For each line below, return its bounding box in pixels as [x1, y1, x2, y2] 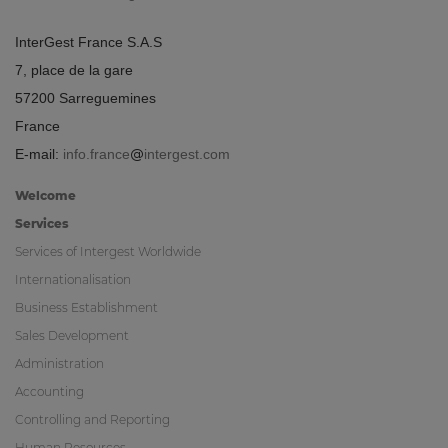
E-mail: [15, 145, 63, 162]
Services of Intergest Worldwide [15, 243, 201, 259]
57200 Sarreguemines [15, 89, 156, 106]
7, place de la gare [15, 61, 133, 78]
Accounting [15, 383, 84, 399]
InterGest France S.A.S [15, 33, 162, 50]
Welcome [15, 187, 76, 203]
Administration [15, 355, 104, 371]
